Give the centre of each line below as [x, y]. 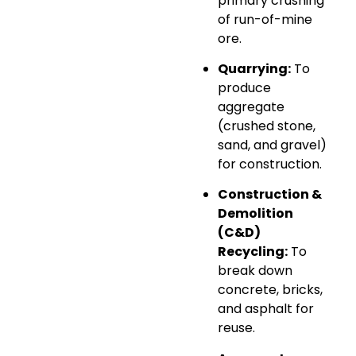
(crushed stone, [267, 126]
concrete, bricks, [270, 290]
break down [255, 271]
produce [244, 87]
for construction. [270, 164]
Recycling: [253, 252]
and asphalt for [266, 309]
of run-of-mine [265, 19]
